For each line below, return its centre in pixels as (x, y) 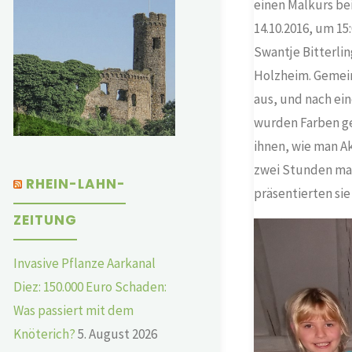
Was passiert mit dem (73, 310)
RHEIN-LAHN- (76, 183)
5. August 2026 (117, 334)
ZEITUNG (45, 220)
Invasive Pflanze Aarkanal (84, 263)
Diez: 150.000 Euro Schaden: (90, 286)
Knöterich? (44, 334)
